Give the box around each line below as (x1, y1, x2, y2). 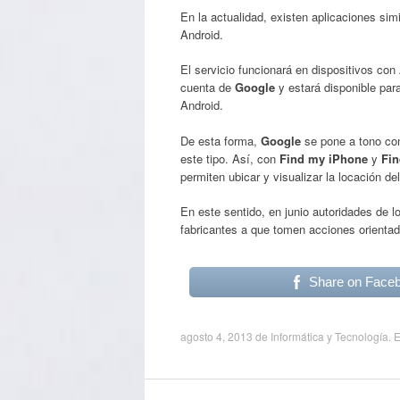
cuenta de (180, 79, 235, 96)
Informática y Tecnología (271, 329, 388, 344)
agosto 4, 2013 (180, 329, 253, 344)
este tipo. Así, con (180, 149, 279, 167)
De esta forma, (180, 131, 261, 149)
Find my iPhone (279, 149, 368, 167)
